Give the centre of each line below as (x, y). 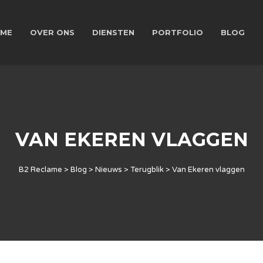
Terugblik (147, 170)
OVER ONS (52, 32)
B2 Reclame (40, 170)
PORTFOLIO (178, 32)
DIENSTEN (113, 32)
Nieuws (108, 170)
